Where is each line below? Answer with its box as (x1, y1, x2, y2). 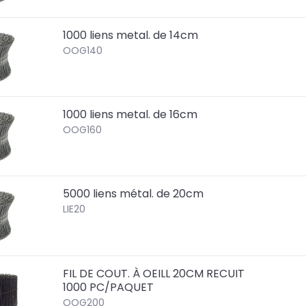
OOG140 (63, 44, 103, 58)
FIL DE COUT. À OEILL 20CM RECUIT (63, 265, 245, 281)
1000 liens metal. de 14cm (63, 27, 199, 44)
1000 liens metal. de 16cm (63, 107, 198, 123)
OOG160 (63, 123, 102, 137)
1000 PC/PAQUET (63, 279, 154, 295)
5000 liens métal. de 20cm (63, 186, 204, 202)
